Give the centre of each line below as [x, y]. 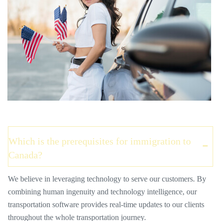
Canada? [25, 155]
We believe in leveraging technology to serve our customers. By [107, 179]
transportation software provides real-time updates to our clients [106, 204]
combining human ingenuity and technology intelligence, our [102, 192]
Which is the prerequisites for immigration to [100, 141]
